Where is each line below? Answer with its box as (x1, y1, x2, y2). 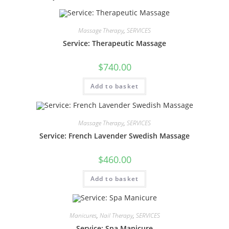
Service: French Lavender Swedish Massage (39, 130, 190, 141)
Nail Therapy (99, 211, 133, 220)
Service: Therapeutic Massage (63, 38, 166, 48)
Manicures (69, 211, 97, 220)
